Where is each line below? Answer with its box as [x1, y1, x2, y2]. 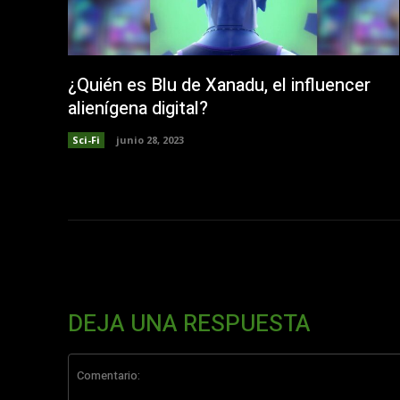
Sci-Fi [72, 132, 100, 146]
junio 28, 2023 [116, 132, 184, 146]
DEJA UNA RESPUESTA [68, 306, 311, 341]
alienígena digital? [68, 95, 208, 121]
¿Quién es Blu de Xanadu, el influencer [68, 71, 371, 98]
